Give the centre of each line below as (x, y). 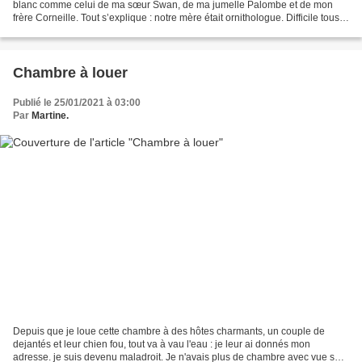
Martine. (50, 115)
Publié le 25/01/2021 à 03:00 (77, 102)
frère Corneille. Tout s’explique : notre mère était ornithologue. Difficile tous (176, 17)
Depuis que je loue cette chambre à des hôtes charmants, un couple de (169, 332)
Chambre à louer (70, 72)
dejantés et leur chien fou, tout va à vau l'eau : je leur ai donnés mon (162, 345)
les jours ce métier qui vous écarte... (91, 30)
